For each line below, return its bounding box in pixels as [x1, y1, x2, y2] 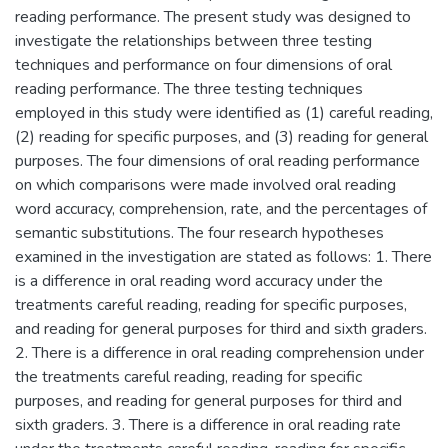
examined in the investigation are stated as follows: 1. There [15, 245, 432, 268]
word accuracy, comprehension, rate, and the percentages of [15, 197, 427, 220]
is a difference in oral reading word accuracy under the [15, 269, 383, 292]
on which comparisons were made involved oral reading [15, 173, 396, 196]
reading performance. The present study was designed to [15, 5, 411, 28]
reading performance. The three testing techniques [15, 77, 363, 100]
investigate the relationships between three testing [15, 29, 372, 52]
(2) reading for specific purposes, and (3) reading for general [15, 125, 428, 148]
